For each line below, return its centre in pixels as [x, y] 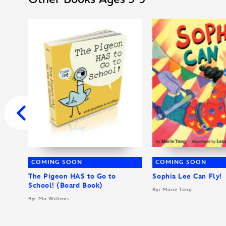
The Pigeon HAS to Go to [72, 176]
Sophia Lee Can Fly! [187, 176]
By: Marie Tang [172, 189]
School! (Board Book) [66, 185]
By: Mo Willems [49, 199]
